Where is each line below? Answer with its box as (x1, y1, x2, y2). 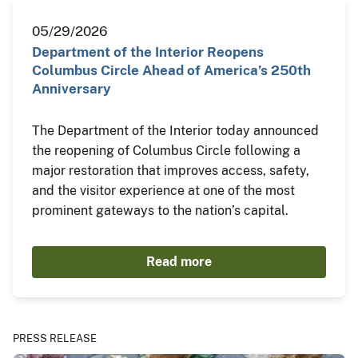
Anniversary (32, 81, 111, 97)
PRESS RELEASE (13, 332, 97, 345)
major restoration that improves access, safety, (32, 163, 309, 179)
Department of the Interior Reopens (32, 44, 264, 61)
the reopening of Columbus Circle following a (32, 143, 300, 159)
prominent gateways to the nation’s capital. (32, 203, 288, 219)
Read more (146, 254, 212, 270)
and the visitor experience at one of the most (32, 183, 295, 199)
